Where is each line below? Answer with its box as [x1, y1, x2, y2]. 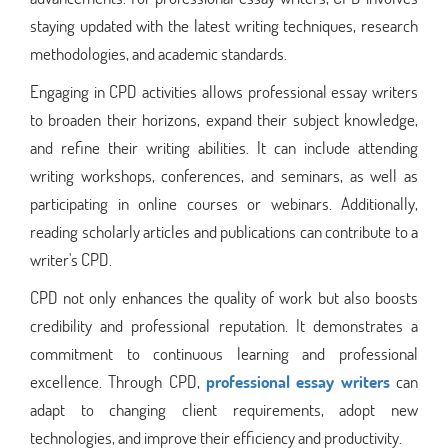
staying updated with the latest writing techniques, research [30, 13, 418, 37]
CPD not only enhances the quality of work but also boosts [30, 285, 418, 309]
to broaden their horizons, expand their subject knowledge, [30, 107, 418, 131]
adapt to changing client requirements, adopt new [30, 397, 418, 421]
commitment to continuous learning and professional [30, 341, 418, 365]
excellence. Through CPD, [30, 369, 206, 393]
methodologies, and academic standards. [30, 41, 287, 65]
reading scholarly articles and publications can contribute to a [30, 219, 418, 243]
